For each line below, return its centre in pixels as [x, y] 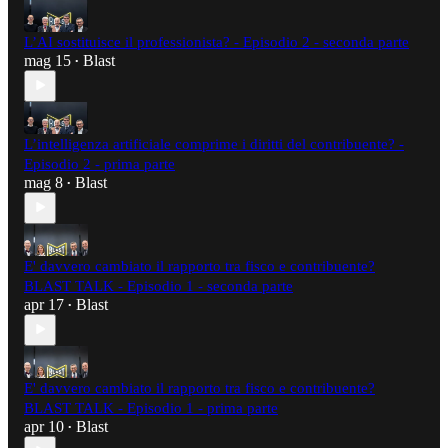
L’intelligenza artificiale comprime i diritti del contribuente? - [214, 143]
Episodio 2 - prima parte [99, 163]
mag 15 [47, 60]
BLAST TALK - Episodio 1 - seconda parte [158, 285]
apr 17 [44, 304]
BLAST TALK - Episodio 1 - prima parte [151, 407]
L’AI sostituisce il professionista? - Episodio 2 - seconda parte [216, 41]
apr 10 [44, 426]
